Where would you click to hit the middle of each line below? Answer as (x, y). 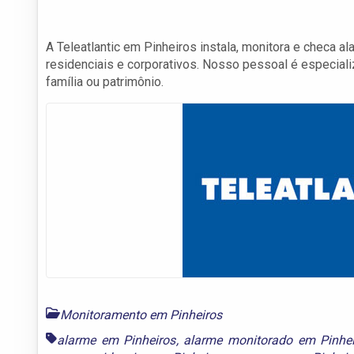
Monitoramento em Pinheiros (141, 314)
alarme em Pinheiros (117, 340)
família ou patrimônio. (105, 81)
